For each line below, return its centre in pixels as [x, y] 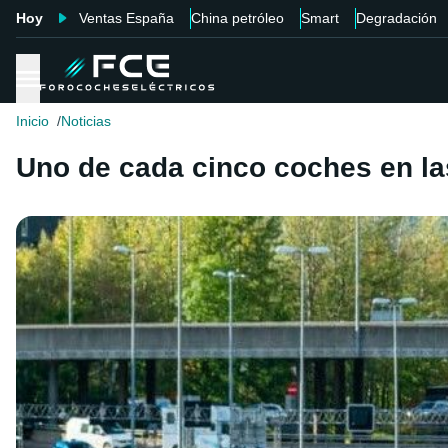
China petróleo [237, 18]
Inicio [32, 121]
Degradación [396, 18]
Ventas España [126, 18]
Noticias [86, 121]
